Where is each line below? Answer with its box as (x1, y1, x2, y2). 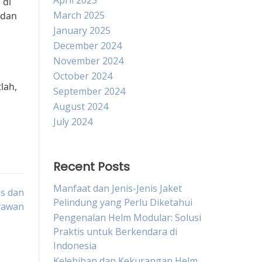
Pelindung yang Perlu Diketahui (53, 196, 192, 209)
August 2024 (53, 100, 108, 113)
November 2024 (53, 54, 123, 67)
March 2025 (53, 9, 105, 22)
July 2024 (53, 115, 92, 128)
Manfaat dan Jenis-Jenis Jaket (53, 182, 182, 195)
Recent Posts (53, 158, 130, 175)
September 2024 (53, 85, 125, 98)
